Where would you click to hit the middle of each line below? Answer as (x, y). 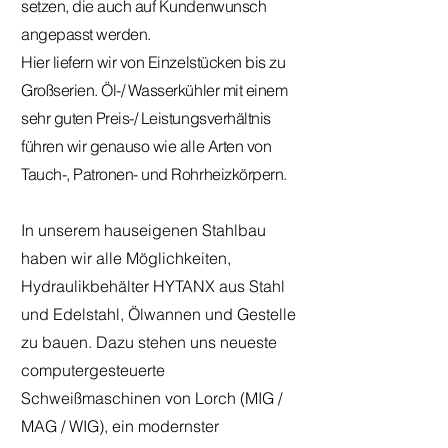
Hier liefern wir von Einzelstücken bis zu (153, 62)
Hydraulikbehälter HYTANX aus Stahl (153, 286)
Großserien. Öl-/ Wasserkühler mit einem (154, 90)
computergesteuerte (93, 370)
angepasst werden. (86, 34)
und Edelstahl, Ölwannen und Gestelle (158, 314)
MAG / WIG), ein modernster (120, 426)
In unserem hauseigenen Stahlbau (143, 230)
